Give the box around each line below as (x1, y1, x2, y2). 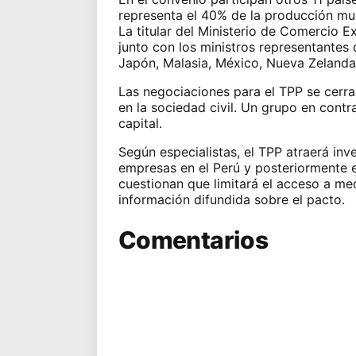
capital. (118, 114, 162, 131)
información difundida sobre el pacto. (118, 191, 345, 207)
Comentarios (118, 225, 269, 254)
